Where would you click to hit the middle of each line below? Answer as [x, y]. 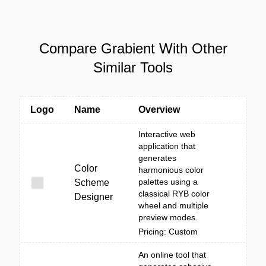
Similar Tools [133, 67]
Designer [94, 197]
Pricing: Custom [168, 232]
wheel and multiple [173, 205]
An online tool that [172, 255]
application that [167, 146]
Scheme [92, 183]
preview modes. [168, 217]
